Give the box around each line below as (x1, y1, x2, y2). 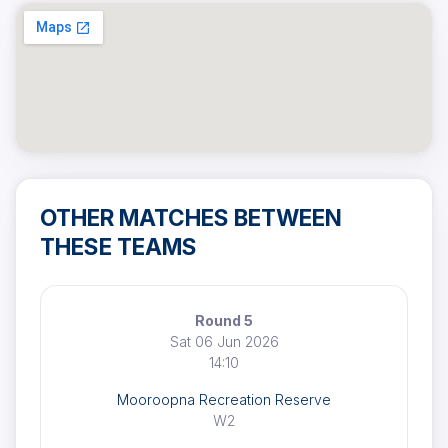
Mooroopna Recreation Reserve (117, 391, 331, 408)
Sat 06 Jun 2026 (169, 333, 279, 350)
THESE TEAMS (40, 233, 197, 260)
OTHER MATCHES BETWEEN (40, 204, 342, 231)
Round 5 (195, 312, 253, 329)
